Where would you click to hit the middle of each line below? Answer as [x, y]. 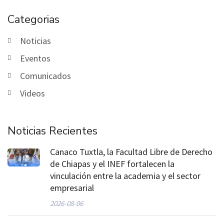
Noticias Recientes [52, 131]
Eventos [35, 58]
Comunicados [45, 75]
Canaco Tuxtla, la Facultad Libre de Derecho [131, 151]
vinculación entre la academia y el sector [125, 175]
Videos [32, 93]
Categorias [33, 19]
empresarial [72, 187]
